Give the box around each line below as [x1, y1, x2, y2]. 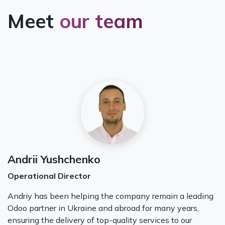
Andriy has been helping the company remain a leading [8, 190, 213, 201]
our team [59, 8, 143, 33]
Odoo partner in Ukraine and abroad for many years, [8, 202, 199, 213]
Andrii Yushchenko [8, 152, 100, 166]
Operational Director [8, 170, 95, 181]
